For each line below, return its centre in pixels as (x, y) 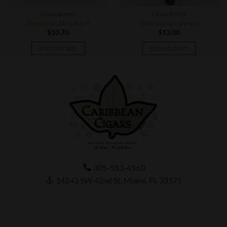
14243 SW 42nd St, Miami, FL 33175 (118, 180)
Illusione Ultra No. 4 (58, 23)
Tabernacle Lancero (169, 23)
